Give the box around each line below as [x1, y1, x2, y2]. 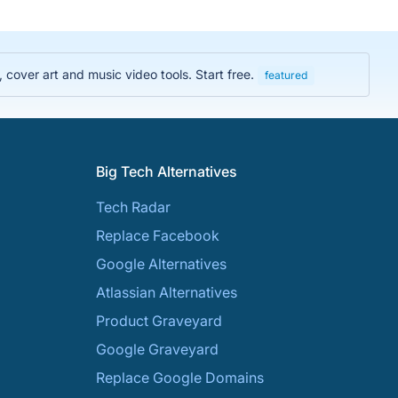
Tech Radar [96, 198, 171, 216]
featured [265, 68, 307, 82]
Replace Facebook [96, 227, 219, 244]
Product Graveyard [96, 312, 222, 330]
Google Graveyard [96, 340, 219, 358]
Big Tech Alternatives [96, 163, 237, 180]
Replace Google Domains [96, 369, 264, 386]
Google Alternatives [96, 255, 227, 273]
